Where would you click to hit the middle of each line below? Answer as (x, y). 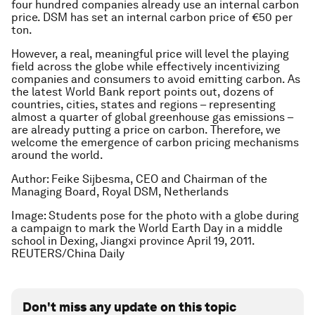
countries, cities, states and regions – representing (143, 105)
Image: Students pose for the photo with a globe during (155, 216)
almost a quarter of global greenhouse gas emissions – (152, 117)
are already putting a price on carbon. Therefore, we (146, 130)
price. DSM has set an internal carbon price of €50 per (152, 18)
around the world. (57, 155)
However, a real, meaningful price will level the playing (150, 54)
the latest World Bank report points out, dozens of (142, 92)
